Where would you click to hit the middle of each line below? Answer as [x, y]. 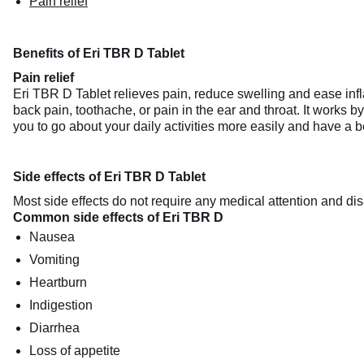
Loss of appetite [75, 351]
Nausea [52, 237]
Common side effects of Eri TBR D [118, 217]
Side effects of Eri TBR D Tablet [109, 177]
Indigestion [61, 305]
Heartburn [58, 282]
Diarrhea [54, 328]
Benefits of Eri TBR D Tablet [99, 53]
